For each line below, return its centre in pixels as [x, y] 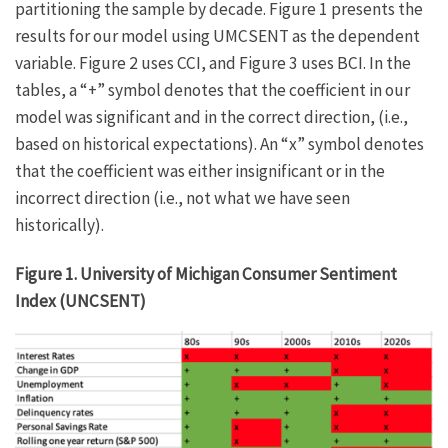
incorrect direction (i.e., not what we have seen [182, 197]
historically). [59, 224]
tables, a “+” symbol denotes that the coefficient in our [212, 89]
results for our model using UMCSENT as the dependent [217, 35]
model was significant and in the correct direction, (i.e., [211, 116]
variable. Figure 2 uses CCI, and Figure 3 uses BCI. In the [213, 62]
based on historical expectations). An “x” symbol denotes [219, 143]
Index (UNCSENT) [80, 300]
